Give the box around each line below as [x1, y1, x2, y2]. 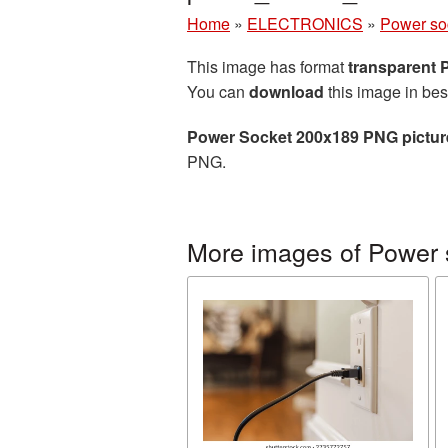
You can [187, 80, 249, 103]
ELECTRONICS [247, 12, 363, 35]
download [249, 80, 324, 103]
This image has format [187, 55, 348, 78]
